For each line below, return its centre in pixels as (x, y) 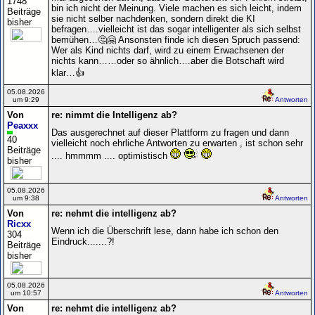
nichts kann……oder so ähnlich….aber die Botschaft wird (168, 60)
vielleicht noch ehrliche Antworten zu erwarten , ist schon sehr (177, 143)
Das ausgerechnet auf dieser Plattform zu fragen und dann (170, 132)
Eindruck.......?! (83, 241)
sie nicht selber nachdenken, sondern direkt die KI (153, 18)
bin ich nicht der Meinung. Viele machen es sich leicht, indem (176, 8)
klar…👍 (68, 72)
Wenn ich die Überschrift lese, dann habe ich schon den (165, 231)
